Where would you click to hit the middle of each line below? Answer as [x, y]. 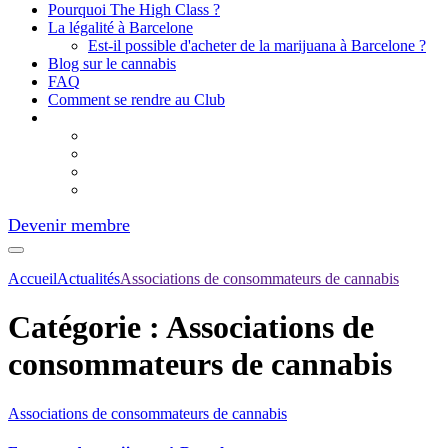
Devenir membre [69, 225]
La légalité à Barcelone [120, 27]
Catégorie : [87, 327]
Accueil [32, 278]
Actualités [88, 278]
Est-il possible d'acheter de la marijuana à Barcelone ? [257, 45]
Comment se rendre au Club [136, 99]
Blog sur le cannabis [112, 63]
